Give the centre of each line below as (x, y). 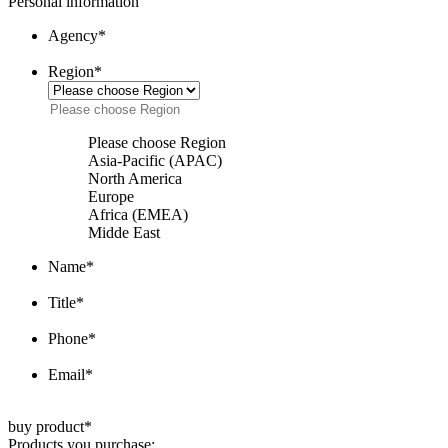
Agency (73, 35)
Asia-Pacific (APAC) (155, 160)
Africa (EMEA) (138, 214)
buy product (46, 426)
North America (135, 178)
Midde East (124, 232)
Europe (111, 196)
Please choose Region (157, 142)
